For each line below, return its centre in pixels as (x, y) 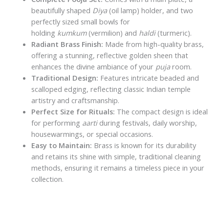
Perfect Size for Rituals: (73, 111)
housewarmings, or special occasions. (92, 134)
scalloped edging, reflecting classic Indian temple (111, 89)
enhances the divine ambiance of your (93, 66)
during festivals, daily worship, (147, 122)
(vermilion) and (112, 33)
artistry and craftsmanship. (75, 100)
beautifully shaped (62, 10)
